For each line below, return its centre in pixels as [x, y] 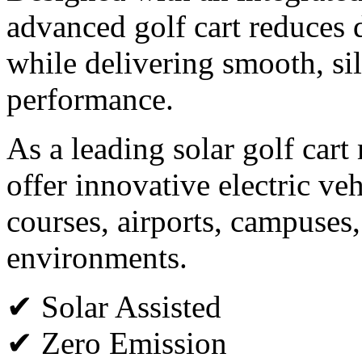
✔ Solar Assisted [114, 307]
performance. [90, 99]
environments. [97, 258]
